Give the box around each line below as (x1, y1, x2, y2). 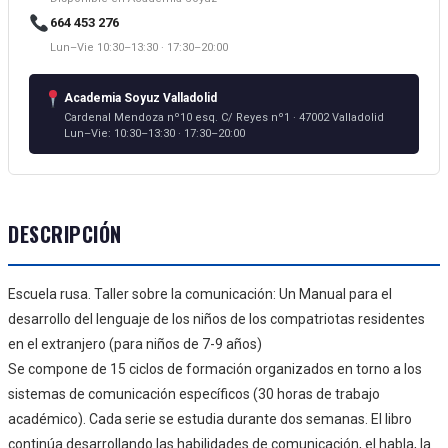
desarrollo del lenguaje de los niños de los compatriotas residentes (8, 310, 425, 327)
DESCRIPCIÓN (8, 218, 122, 249)
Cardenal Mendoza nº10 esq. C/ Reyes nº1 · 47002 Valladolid (63, 110, 384, 124)
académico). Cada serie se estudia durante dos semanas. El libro (8, 410, 412, 427)
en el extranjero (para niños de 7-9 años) (8, 335, 262, 352)
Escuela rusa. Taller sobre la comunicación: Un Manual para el (8, 285, 392, 302)
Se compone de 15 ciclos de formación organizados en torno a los (8, 360, 422, 377)
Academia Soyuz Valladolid (63, 90, 217, 105)
